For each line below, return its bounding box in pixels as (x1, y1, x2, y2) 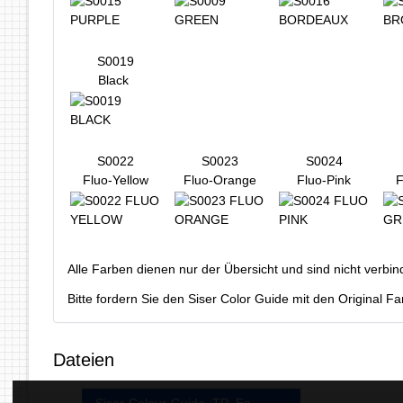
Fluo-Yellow (82, 173, 148, 188)
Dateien (53, 350, 114, 371)
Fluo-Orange (183, 173, 256, 188)
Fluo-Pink (297, 173, 351, 188)
